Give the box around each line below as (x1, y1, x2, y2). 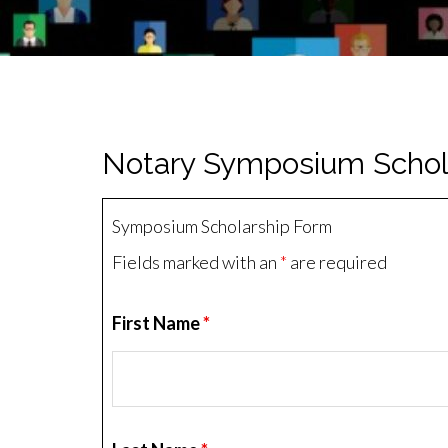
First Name (112, 312, 203, 334)
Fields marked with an (112, 251, 280, 273)
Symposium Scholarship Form (112, 215, 332, 237)
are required (287, 251, 387, 273)
